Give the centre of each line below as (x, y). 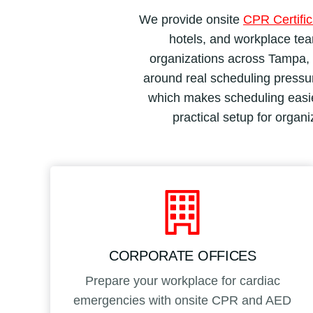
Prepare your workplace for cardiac (182, 281)
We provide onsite (191, 19)
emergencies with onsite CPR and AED (183, 300)
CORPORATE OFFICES (183, 255)
